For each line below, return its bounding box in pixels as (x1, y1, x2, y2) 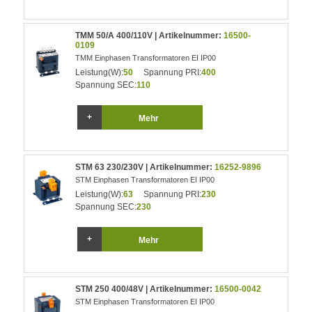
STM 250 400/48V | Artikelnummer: (75, 284, 215, 294)
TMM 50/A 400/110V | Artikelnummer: (75, 31, 224, 40)
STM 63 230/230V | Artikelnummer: (75, 162, 215, 172)
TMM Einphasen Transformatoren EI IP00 (75, 54, 217, 62)
